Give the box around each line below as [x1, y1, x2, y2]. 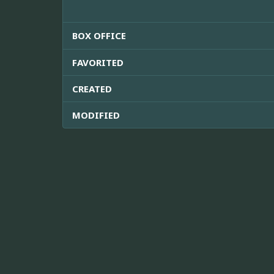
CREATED [72, 83, 112, 95]
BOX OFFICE [72, 29, 126, 42]
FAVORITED [72, 56, 124, 69]
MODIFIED [72, 109, 120, 122]
